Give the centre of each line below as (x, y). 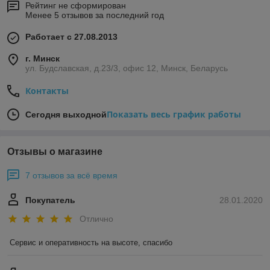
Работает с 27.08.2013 (71, 36)
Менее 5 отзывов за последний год (95, 15)
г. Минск (42, 58)
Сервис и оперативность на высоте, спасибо (91, 242)
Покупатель (50, 200)
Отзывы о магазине (55, 151)
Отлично (96, 218)
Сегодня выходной (66, 114)
